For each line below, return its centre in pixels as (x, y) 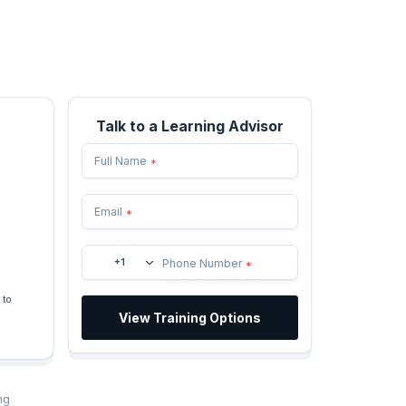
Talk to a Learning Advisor (190, 127)
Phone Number (202, 263)
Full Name (121, 160)
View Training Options (190, 318)
